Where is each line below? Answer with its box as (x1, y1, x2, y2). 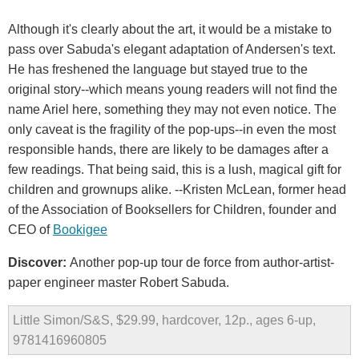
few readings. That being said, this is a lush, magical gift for (8, 162, 341, 176)
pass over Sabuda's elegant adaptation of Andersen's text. (8, 42, 336, 56)
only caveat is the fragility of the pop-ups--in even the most (8, 122, 336, 136)
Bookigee (53, 222, 107, 236)
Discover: (8, 255, 70, 269)
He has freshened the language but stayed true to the (8, 62, 308, 76)
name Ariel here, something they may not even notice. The (8, 102, 337, 116)
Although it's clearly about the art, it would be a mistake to (8, 22, 332, 36)
